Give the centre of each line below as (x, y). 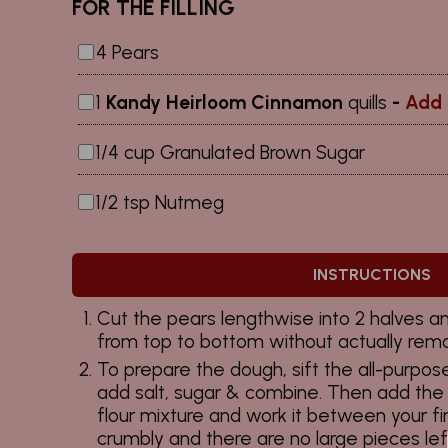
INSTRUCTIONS (372, 274)
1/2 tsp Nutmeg (160, 202)
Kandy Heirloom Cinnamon (227, 103)
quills (367, 103)
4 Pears (127, 53)
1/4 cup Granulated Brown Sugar (230, 153)
